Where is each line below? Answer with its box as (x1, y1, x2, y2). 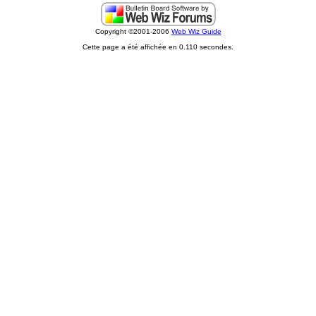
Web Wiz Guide (171, 28, 221, 35)
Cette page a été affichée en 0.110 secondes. (83, 43, 233, 51)
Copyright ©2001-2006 (95, 28, 171, 35)
